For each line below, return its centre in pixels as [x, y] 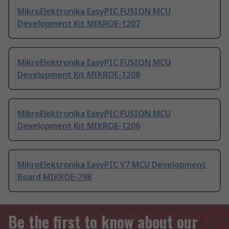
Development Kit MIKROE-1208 [79, 75]
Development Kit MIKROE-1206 [79, 126]
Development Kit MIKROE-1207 [79, 24]
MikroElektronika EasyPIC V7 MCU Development [112, 165]
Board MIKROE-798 [54, 177]
